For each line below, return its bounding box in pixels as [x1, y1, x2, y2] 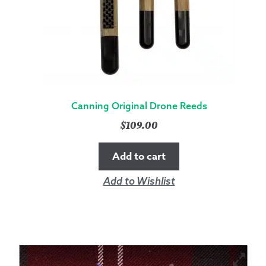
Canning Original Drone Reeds [71, 100, 207, 112]
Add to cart [112, 148, 166, 164]
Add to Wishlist [103, 174, 175, 187]
